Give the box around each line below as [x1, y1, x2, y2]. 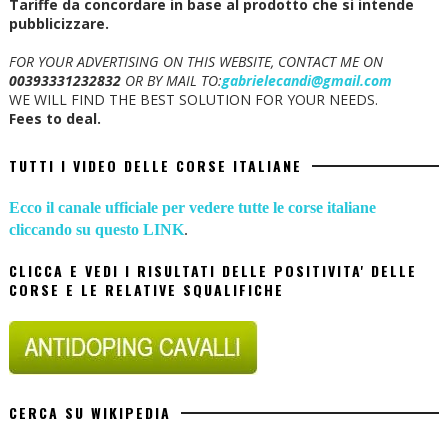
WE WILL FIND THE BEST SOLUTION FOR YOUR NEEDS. [8, 90, 378, 110]
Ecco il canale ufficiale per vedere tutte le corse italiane [8, 199, 376, 217]
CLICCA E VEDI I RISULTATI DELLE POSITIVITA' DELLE [8, 260, 417, 282]
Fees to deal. [8, 109, 101, 129]
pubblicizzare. [8, 14, 109, 34]
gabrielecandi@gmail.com [221, 71, 392, 91]
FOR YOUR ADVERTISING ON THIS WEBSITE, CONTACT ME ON [8, 52, 383, 72]
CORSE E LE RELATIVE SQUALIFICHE [8, 279, 284, 301]
